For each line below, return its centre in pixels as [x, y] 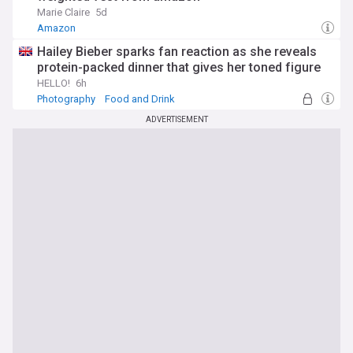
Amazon [56, 28]
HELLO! [54, 83]
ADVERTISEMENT [176, 119]
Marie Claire [63, 12]
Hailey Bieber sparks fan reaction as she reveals [177, 52]
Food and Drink [140, 99]
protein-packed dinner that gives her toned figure [179, 67]
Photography [66, 99]
